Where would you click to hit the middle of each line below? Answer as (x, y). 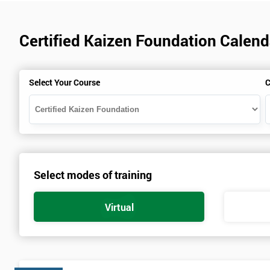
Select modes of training (93, 175)
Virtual (119, 207)
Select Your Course (64, 83)
